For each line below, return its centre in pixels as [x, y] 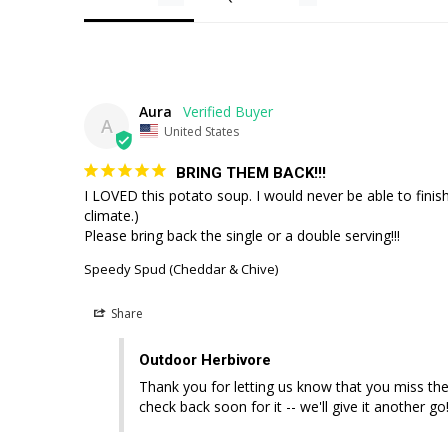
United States [201, 131]
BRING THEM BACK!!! [251, 172]
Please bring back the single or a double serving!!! [242, 235]
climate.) [111, 215]
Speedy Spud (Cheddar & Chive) [181, 268]
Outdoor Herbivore [205, 359]
